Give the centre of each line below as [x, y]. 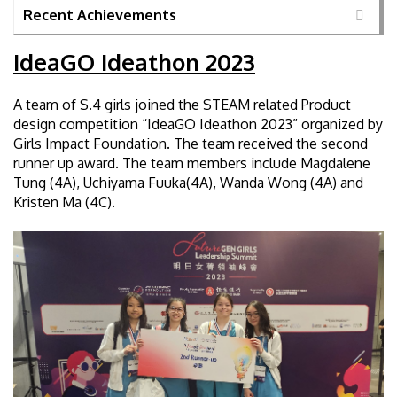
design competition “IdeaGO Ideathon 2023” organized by [198, 124]
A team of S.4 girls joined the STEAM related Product [182, 104]
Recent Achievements [100, 16]
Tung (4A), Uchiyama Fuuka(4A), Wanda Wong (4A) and [188, 182]
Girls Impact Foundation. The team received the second [191, 143]
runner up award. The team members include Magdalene [192, 163]
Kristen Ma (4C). [64, 202]
